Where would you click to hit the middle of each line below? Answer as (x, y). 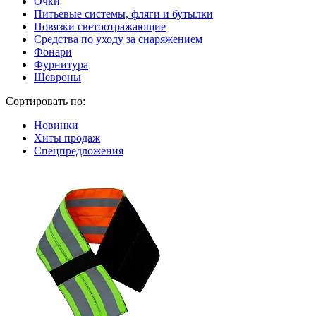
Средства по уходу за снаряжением (118, 39)
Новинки (56, 125)
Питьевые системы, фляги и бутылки (123, 13)
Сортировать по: (45, 101)
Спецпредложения (79, 150)
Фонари (53, 51)
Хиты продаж (67, 138)
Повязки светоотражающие (100, 26)
